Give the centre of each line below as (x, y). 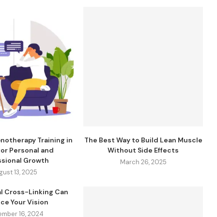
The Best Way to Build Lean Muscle (143, 140)
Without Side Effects (143, 150)
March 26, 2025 (143, 162)
